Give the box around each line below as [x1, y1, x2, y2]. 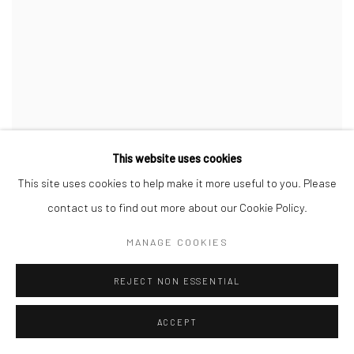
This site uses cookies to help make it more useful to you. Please [17, 175, 337, 190]
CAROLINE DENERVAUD [12, 339, 146, 352]
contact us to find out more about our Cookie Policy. [47, 200, 307, 214]
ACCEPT [156, 317, 198, 327]
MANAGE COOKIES [126, 235, 228, 248]
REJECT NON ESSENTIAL [114, 276, 240, 286]
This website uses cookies [112, 151, 242, 165]
